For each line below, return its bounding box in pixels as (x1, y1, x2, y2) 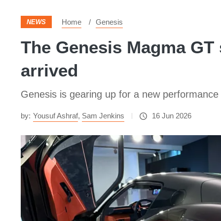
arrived (21, 61, 78, 80)
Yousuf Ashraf (33, 111, 78, 120)
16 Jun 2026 (152, 111, 191, 120)
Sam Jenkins (82, 111, 124, 120)
